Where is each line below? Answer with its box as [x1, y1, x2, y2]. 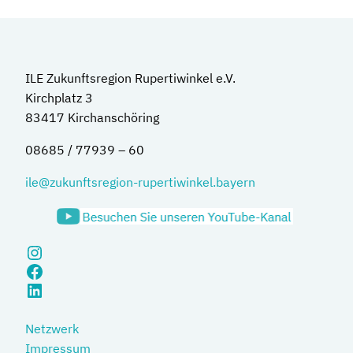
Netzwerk [25, 321, 79, 336]
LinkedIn [24, 277, 100, 303]
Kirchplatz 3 [25, 90, 93, 106]
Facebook [24, 258, 106, 284]
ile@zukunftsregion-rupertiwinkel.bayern [25, 174, 255, 190]
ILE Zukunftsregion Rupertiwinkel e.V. [25, 70, 236, 86]
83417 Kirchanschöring [25, 110, 159, 125]
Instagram [24, 239, 113, 265]
